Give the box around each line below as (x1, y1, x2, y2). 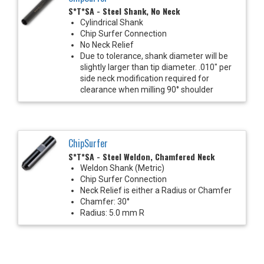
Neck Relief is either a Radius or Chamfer (80, 185, 232, 195)
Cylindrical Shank (80, 17, 143, 27)
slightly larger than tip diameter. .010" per (80, 62, 232, 72)
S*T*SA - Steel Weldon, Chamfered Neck (68, 150, 214, 163)
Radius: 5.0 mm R (80, 207, 144, 217)
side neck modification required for (80, 73, 209, 83)
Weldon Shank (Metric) (80, 163, 164, 173)
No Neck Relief (80, 39, 134, 49)
